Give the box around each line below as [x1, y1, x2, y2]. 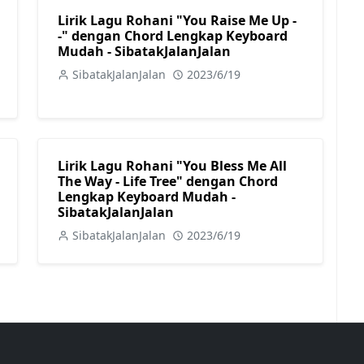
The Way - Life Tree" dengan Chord [58, 172, 278, 190]
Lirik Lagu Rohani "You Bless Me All [58, 157, 287, 175]
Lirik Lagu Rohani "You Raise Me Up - [58, 11, 297, 29]
